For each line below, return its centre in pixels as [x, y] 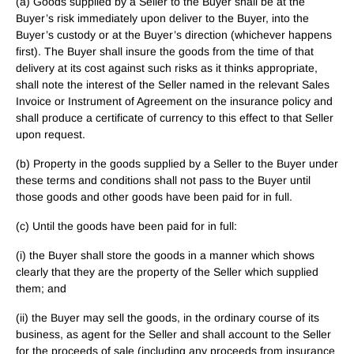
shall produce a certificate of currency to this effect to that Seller [175, 118]
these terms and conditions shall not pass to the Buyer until [163, 180]
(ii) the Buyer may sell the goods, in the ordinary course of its [168, 318]
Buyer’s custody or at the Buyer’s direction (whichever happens [174, 35]
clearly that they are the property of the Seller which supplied [167, 272]
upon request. [51, 134]
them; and [41, 288]
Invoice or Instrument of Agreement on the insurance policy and [174, 101]
